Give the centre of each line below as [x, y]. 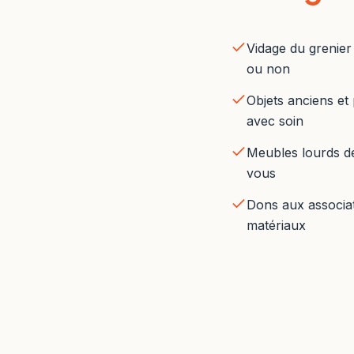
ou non [268, 69]
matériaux [276, 225]
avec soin [275, 121]
